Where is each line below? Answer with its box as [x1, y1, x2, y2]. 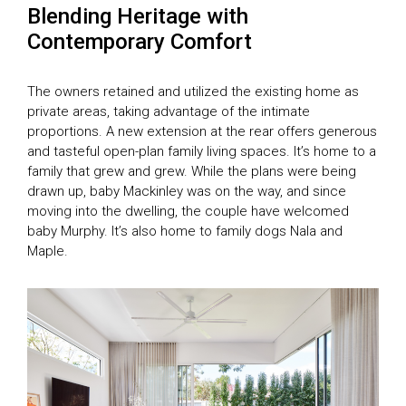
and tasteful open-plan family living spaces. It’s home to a [27, 143, 376, 160]
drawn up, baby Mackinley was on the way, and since [27, 183, 346, 200]
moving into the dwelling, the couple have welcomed [27, 203, 349, 220]
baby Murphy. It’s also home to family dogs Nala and [27, 223, 343, 240]
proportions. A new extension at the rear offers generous [27, 123, 377, 140]
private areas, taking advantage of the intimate [27, 103, 310, 121]
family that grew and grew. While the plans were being [27, 163, 356, 180]
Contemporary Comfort [27, 29, 252, 55]
